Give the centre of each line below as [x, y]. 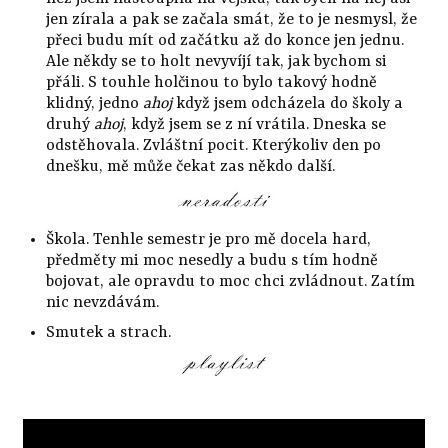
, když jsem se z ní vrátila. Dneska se [254, 125]
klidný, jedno [94, 104]
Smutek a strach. [108, 333]
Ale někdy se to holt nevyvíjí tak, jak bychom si [216, 62]
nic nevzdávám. [104, 303]
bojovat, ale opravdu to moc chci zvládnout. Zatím [230, 282]
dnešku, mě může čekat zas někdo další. [190, 167]
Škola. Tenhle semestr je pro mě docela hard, [208, 240]
